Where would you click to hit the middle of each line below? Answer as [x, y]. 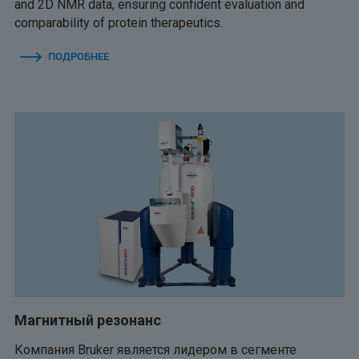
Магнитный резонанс [88, 321]
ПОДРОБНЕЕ [79, 56]
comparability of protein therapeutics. [119, 22]
